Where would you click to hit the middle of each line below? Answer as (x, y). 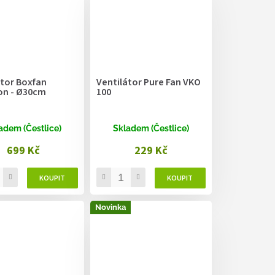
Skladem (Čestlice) (151, 129)
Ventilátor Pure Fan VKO (148, 83)
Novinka (110, 207)
